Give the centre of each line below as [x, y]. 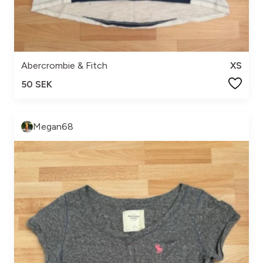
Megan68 [53, 127]
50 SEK [37, 84]
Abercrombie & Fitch [64, 65]
